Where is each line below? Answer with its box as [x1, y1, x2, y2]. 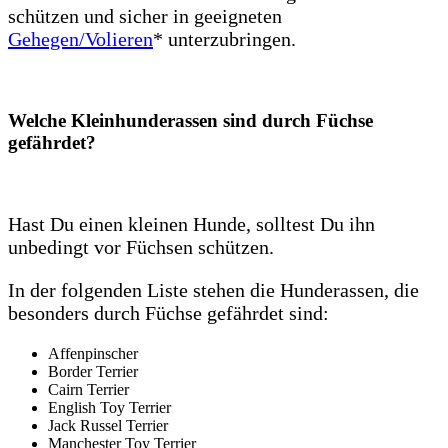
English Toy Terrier [48, 398, 171, 416]
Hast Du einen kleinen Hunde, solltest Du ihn [8, 212, 375, 235]
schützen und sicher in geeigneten [8, 5, 282, 28]
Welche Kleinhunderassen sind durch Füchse [8, 110, 373, 132]
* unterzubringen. [153, 28, 296, 51]
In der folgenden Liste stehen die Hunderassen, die [8, 278, 419, 301]
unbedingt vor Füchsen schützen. [8, 235, 274, 258]
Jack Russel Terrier [48, 416, 168, 434]
